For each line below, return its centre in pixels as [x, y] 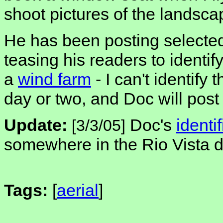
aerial [78, 190]
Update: [36, 125]
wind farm [55, 79]
